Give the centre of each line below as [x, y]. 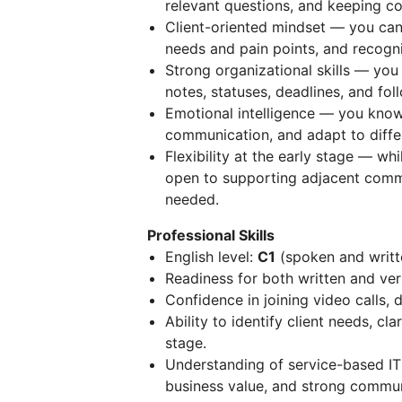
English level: [211, 257]
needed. [192, 199]
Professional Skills [211, 235]
